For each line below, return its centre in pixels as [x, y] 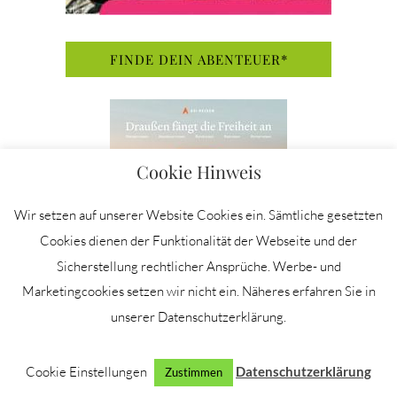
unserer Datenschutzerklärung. [198, 317]
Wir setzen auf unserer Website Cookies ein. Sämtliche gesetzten [198, 215]
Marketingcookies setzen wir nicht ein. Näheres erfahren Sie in [198, 292]
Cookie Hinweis [198, 172]
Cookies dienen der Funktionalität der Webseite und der [198, 240]
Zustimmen [194, 372]
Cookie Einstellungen [86, 372]
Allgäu [93, 373]
